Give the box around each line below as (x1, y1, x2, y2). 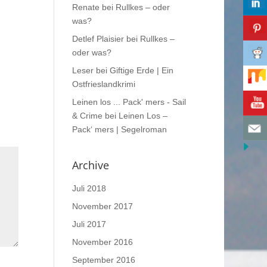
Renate (72, 2, 100, 12)
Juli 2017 (72, 219, 106, 229)
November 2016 (72, 237, 133, 247)
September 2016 (72, 254, 135, 265)
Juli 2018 (72, 183, 106, 193)
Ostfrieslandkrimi (72, 79, 135, 89)
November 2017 (72, 201, 133, 211)
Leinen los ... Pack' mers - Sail (72, 97, 186, 107)
